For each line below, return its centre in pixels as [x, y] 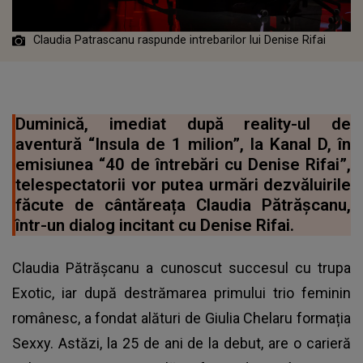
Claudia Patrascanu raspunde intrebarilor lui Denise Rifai [179, 40]
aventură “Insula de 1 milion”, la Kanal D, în [183, 145]
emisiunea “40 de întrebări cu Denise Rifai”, [183, 165]
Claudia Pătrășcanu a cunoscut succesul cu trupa [181, 268]
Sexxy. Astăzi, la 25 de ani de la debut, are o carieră [181, 344]
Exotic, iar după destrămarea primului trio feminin [181, 293]
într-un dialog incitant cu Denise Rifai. [155, 226]
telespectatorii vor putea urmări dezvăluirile [183, 185]
